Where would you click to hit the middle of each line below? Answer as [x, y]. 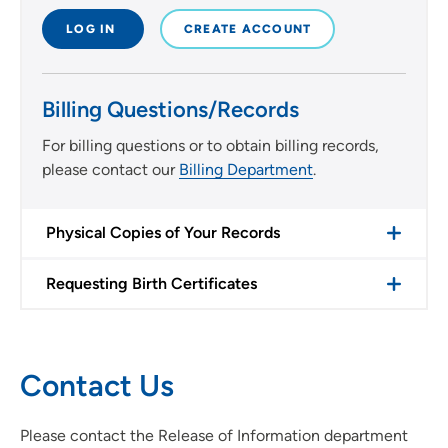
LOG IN [93, 28]
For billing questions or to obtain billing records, [210, 145]
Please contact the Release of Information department [214, 435]
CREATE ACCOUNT [247, 28]
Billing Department [246, 169]
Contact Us [97, 385]
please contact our [110, 169]
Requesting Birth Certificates [151, 283]
